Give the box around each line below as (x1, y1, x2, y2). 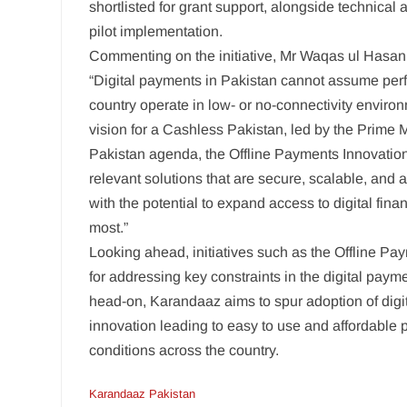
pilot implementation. (89, 24, 223, 40)
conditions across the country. (89, 342, 280, 359)
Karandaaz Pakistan (89, 387, 196, 402)
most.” (89, 220, 129, 236)
